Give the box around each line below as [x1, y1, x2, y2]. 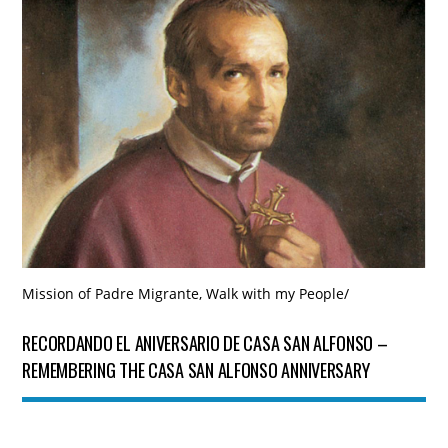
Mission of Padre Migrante [22, 284, 200, 304]
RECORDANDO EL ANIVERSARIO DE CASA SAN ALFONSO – [22, 328, 388, 356]
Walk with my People [206, 284, 345, 304]
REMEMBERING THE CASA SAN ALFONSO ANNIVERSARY [22, 355, 370, 383]
